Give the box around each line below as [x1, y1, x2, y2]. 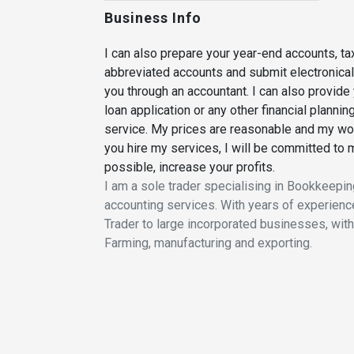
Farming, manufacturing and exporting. [104, 235, 312, 250]
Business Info [104, 9, 201, 26]
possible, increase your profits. [104, 159, 275, 175]
